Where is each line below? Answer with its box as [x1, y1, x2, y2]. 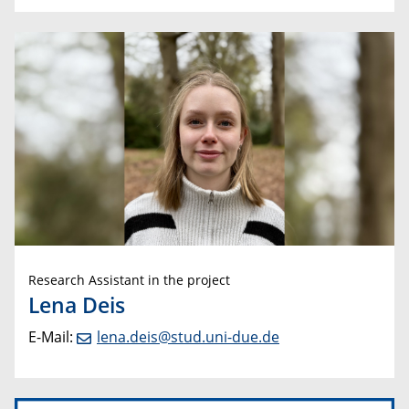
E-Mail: [28, 326, 77, 347]
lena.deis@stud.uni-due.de [97, 326, 279, 347]
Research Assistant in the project [28, 271, 230, 289]
